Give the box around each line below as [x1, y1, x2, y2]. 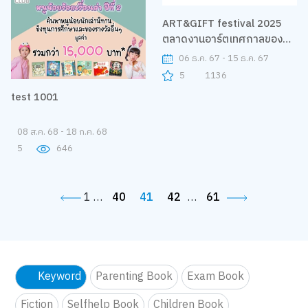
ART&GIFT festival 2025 [162, 88, 282, 106]
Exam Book [187, 267, 245, 287]
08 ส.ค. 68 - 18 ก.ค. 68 [16, 124, 107, 140]
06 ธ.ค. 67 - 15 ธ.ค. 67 [178, 124, 269, 140]
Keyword [38, 267, 82, 287]
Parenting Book [96, 267, 173, 287]
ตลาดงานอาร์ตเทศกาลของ [162, 104, 283, 122]
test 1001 [10, 89, 58, 107]
